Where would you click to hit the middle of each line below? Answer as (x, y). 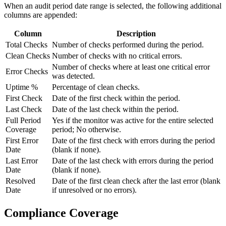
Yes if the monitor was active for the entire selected (133, 120)
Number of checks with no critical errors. (117, 56)
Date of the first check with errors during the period (133, 140)
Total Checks (26, 45)
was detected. (73, 76)
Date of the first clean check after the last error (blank (136, 181)
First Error (22, 140)
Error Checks (27, 71)
